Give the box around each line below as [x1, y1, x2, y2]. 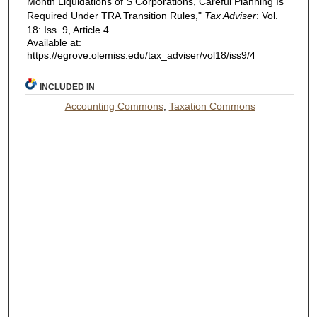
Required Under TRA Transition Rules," [26, 10, 204, 22]
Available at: [26, 37, 81, 49]
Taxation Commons [168, 100, 255, 112]
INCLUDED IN [40, 81, 96, 92]
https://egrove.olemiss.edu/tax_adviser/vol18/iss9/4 [26, 50, 255, 62]
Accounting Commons [64, 100, 163, 112]
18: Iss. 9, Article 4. [26, 24, 112, 36]
